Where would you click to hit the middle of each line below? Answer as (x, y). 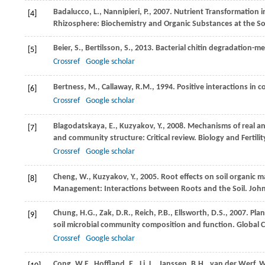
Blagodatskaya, (81, 127)
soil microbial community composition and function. (144, 225)
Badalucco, (73, 12)
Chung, (67, 214)
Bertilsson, (105, 49)
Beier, (64, 49)
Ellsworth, (193, 214)
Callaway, (119, 88)
